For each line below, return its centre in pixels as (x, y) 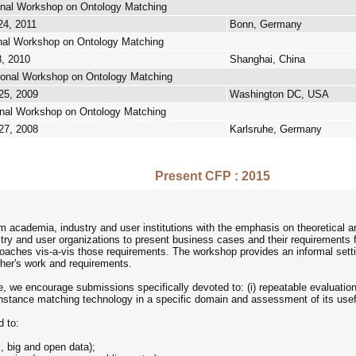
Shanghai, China (267, 59)
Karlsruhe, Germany (276, 129)
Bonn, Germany (266, 24)
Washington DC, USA (279, 94)
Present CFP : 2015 (212, 176)
